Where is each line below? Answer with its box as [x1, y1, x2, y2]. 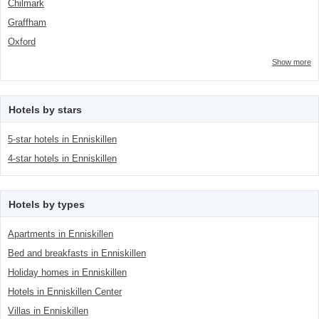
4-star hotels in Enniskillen [8, 153, 117, 164]
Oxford [8, 36, 36, 47]
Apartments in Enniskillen [8, 229, 113, 239]
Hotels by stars [9, 104, 82, 115]
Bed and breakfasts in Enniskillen [8, 248, 146, 258]
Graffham [8, 17, 46, 28]
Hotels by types [9, 199, 85, 210]
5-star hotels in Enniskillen [8, 134, 117, 145]
